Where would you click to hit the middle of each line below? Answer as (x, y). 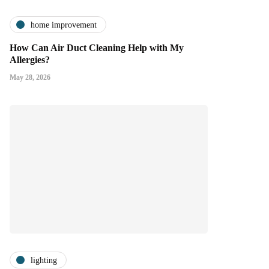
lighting (44, 260)
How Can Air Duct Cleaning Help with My (97, 48)
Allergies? (30, 60)
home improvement (64, 25)
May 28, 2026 (30, 78)
